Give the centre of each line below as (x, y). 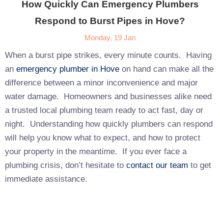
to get (200, 165)
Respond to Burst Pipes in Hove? (110, 21)
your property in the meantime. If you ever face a (96, 151)
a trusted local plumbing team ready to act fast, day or (104, 110)
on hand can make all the (166, 69)
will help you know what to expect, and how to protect (103, 137)
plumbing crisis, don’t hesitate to (66, 165)
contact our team (157, 165)
